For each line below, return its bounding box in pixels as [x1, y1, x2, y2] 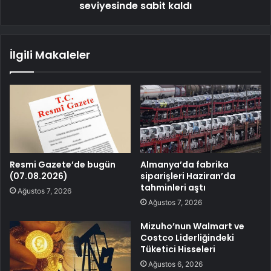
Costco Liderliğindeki [140, 231, 234, 244]
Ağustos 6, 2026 [148, 259, 203, 269]
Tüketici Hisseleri [140, 243, 215, 255]
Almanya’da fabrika [140, 158, 229, 171]
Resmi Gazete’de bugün [10, 158, 116, 171]
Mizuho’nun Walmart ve [140, 220, 244, 232]
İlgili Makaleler [10, 47, 90, 63]
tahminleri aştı [140, 181, 206, 194]
